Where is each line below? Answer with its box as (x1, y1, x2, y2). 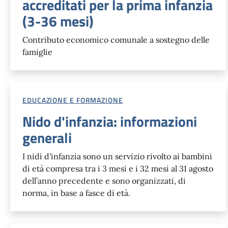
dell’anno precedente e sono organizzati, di (22, 175, 186, 186)
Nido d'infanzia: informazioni (22, 110, 197, 132)
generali (22, 126, 72, 149)
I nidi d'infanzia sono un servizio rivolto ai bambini (22, 151, 212, 161)
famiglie (22, 46, 52, 57)
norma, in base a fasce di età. (22, 187, 130, 198)
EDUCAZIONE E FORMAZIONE (22, 94, 123, 105)
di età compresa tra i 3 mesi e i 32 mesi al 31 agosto (22, 163, 213, 174)
